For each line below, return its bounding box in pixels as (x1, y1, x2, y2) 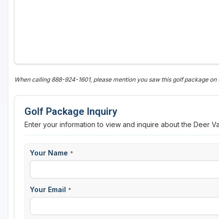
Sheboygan (22, 11, 57, 20)
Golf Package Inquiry (24, 106, 117, 118)
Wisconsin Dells (22, 48, 72, 57)
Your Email (30, 185, 68, 194)
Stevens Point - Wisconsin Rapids (22, 30, 126, 39)
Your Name (30, 149, 70, 157)
